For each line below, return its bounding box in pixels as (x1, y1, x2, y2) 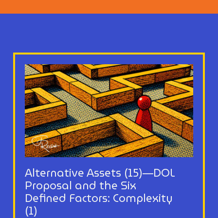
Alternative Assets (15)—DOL (24, 164, 175, 182)
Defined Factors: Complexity (24, 189, 173, 207)
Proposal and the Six (24, 177, 136, 194)
